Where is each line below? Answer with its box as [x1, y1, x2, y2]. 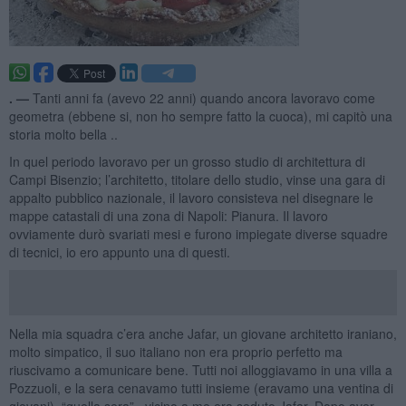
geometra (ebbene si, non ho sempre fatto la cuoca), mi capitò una [8, 106, 392, 125]
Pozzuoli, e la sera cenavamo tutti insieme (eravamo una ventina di [8, 378, 393, 397]
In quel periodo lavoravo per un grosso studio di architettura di [8, 151, 365, 170]
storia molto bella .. [8, 124, 118, 143]
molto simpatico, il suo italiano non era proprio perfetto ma [8, 342, 343, 361]
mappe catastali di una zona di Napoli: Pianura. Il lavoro [8, 206, 328, 225]
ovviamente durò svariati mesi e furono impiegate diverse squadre [8, 224, 388, 243]
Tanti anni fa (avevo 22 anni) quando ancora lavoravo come [32, 88, 375, 107]
